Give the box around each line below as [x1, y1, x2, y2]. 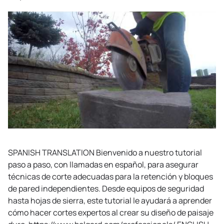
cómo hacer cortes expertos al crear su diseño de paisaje [8, 207, 213, 218]
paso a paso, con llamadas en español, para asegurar [8, 159, 198, 170]
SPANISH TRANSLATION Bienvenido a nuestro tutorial [8, 147, 202, 158]
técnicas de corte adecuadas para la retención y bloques [8, 171, 213, 182]
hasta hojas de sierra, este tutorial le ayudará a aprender [8, 195, 212, 206]
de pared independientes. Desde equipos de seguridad [8, 183, 204, 194]
